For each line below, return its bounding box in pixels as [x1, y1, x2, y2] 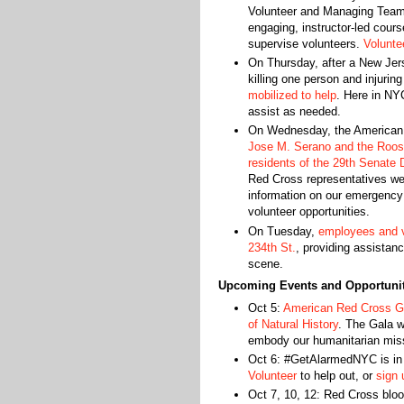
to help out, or [296, 368, 376, 382]
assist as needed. [247, 105, 341, 118]
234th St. [247, 240, 296, 254]
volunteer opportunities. [247, 205, 370, 219]
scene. [247, 256, 283, 271]
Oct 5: [247, 300, 283, 315]
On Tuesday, [247, 224, 318, 238]
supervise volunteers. [247, 36, 363, 50]
